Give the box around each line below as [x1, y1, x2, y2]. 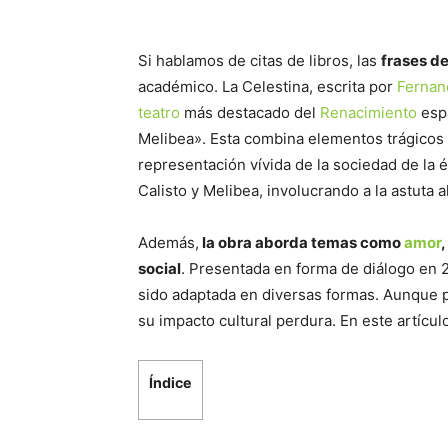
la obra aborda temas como [199, 233, 404, 252]
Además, [138, 233, 199, 252]
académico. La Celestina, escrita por [138, 77, 397, 96]
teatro [138, 103, 180, 122]
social [138, 259, 181, 278]
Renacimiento [320, 103, 417, 122]
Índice [149, 374, 192, 391]
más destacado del [180, 103, 320, 122]
